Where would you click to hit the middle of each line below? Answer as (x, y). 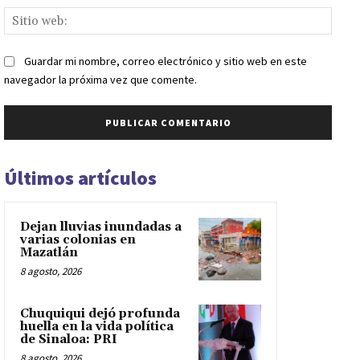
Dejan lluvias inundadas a (101, 227)
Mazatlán (49, 252)
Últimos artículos (80, 178)
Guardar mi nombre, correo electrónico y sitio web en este (166, 61)
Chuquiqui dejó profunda (100, 313)
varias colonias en (78, 239)
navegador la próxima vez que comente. (100, 79)
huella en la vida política (97, 326)
